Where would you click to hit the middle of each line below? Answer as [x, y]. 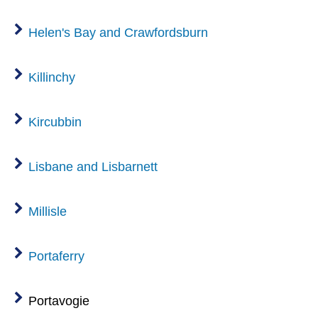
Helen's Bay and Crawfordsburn [118, 32]
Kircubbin [55, 122]
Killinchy [52, 77]
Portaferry [56, 256]
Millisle [48, 211]
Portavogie [59, 301]
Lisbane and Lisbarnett [93, 166]
